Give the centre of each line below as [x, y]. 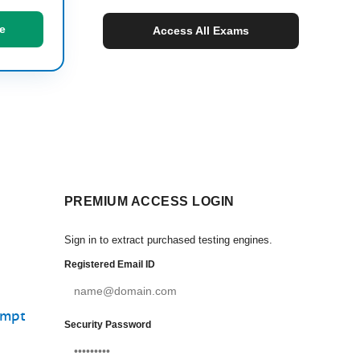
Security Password [108, 325]
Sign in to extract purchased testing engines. [168, 240]
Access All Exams [201, 31]
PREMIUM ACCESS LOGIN [149, 201]
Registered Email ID [110, 264]
